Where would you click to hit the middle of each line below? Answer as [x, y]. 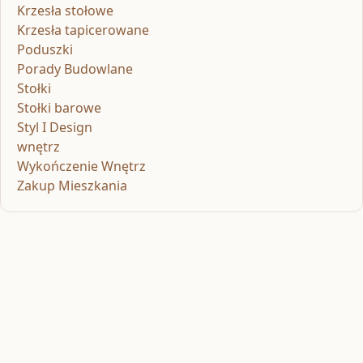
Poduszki [45, 49]
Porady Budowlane [75, 68]
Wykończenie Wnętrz [81, 166]
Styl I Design [55, 127]
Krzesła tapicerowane [83, 30]
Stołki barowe [59, 107]
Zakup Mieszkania [72, 185]
